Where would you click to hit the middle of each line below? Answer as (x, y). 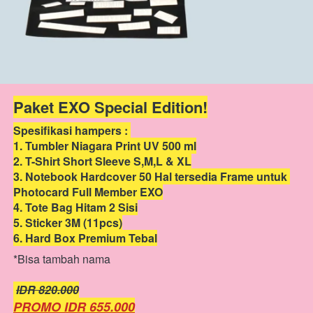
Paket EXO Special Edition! (110, 107)
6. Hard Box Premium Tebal (85, 238)
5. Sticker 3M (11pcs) (68, 223)
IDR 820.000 (48, 290)
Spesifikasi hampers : (72, 130)
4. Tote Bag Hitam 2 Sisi (75, 207)
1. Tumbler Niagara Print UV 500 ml (105, 146)
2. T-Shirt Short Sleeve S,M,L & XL (102, 161)
